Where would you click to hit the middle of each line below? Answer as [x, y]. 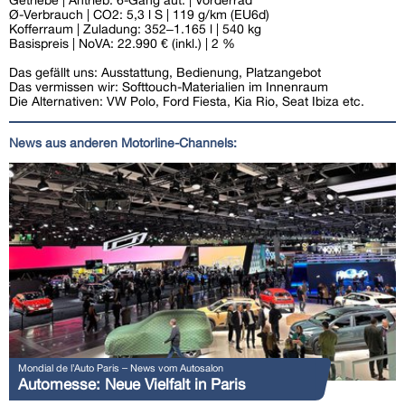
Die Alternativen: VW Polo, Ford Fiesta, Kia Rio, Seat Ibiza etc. [187, 101]
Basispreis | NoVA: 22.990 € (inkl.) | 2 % [122, 43]
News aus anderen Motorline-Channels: [123, 142]
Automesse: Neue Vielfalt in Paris [132, 384]
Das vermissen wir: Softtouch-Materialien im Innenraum [169, 86]
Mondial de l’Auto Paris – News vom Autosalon [121, 367]
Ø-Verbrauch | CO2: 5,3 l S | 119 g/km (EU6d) [139, 14]
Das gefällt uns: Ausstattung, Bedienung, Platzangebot [165, 72]
